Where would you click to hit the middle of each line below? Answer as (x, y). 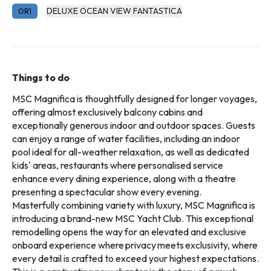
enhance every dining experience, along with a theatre (124, 178)
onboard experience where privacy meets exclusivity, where (135, 245)
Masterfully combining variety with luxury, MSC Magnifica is (134, 205)
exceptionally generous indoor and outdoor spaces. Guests (134, 125)
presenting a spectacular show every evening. (107, 192)
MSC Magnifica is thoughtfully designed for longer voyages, (135, 99)
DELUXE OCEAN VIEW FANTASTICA (114, 11)
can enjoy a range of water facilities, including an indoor (126, 139)
